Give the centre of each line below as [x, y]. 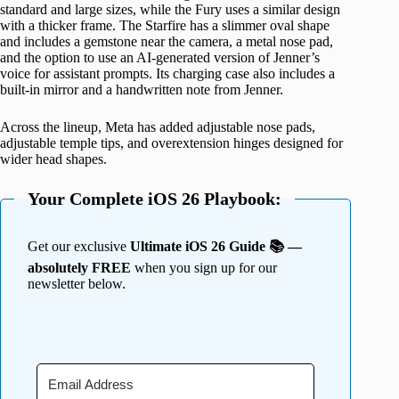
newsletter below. [77, 283]
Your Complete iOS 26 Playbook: [155, 198]
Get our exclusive [79, 246]
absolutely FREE [79, 267]
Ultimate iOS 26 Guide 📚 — [216, 246]
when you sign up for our [204, 267]
